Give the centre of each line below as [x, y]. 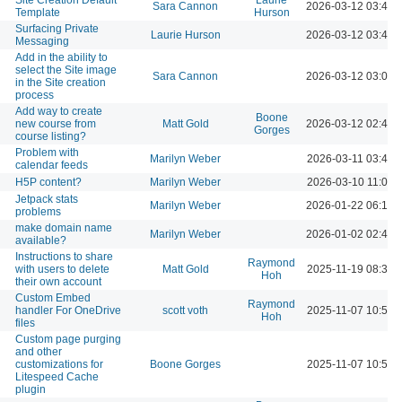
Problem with [47, 152]
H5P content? [48, 182]
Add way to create [59, 111]
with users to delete [62, 269]
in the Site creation [61, 82]
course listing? [51, 136]
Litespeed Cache [57, 376]
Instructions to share [64, 256]
